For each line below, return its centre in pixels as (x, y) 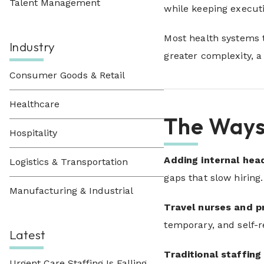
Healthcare (34, 104)
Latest (28, 235)
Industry (32, 47)
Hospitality (33, 133)
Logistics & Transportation (69, 162)
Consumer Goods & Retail (67, 75)
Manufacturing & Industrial (71, 191)
